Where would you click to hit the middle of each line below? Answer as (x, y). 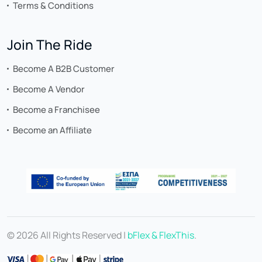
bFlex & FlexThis (161, 235)
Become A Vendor (49, 89)
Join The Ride (50, 45)
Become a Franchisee (56, 110)
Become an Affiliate (52, 130)
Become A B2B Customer (64, 69)
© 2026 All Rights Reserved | (67, 235)
